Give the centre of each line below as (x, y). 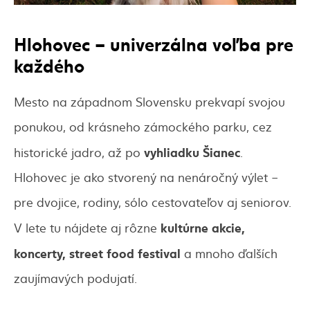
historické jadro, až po (79, 152)
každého (49, 65)
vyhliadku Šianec (192, 152)
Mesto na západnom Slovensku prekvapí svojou (149, 102)
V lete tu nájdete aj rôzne (87, 228)
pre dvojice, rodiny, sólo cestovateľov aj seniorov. (153, 202)
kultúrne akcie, (203, 227)
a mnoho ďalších (229, 253)
